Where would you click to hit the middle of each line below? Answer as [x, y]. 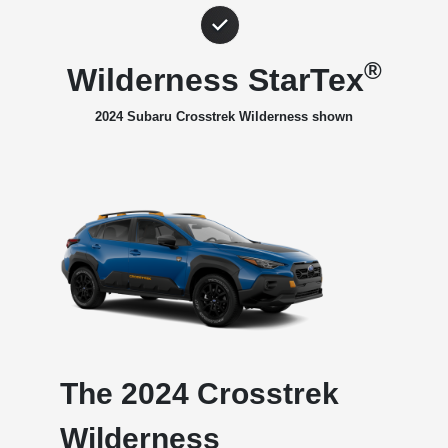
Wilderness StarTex [215, 79]
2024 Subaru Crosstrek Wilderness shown [224, 116]
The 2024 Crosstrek [199, 394]
